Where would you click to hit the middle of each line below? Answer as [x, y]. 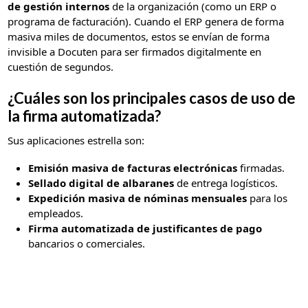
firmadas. [261, 167]
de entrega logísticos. [226, 183]
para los [267, 198]
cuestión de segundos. [61, 66]
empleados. [56, 213]
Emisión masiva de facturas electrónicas [133, 167]
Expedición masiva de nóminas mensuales [138, 198]
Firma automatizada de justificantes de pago [145, 228]
